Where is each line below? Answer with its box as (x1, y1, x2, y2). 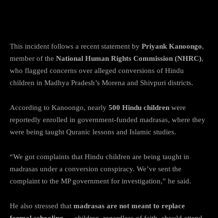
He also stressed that (10, 201, 73, 210)
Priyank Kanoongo (142, 42, 202, 50)
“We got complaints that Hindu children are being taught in (10, 152, 189, 161)
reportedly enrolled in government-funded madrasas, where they (10, 115, 205, 124)
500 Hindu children (109, 103, 169, 111)
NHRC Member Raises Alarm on (10, 3, 162, 16)
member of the (10, 54, 56, 62)
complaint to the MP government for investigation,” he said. (10, 177, 191, 185)
